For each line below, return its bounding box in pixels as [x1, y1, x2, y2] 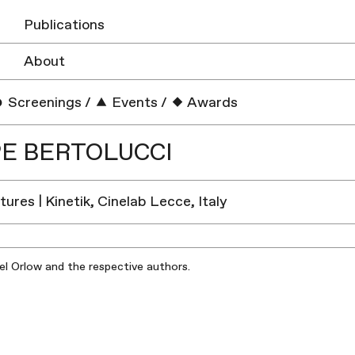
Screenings [5, 94, 82, 113]
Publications [23, 16, 105, 34]
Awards [185, 94, 239, 113]
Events [109, 94, 158, 113]
